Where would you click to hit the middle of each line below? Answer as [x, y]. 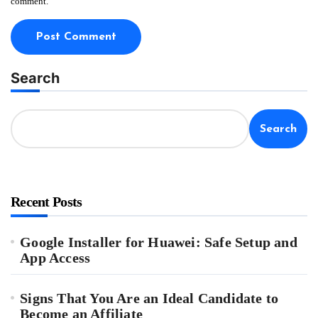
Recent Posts [46, 202]
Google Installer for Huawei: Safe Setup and [159, 242]
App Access [55, 258]
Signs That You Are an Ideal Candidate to [149, 298]
